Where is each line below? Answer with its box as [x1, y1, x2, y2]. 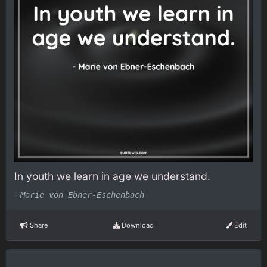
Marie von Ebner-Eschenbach [20, 190, 144, 200]
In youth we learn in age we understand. [14, 169, 210, 182]
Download [119, 221, 154, 229]
